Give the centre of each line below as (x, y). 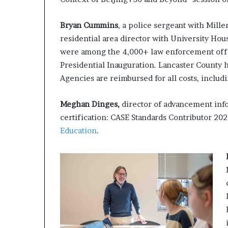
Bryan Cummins (89, 25)
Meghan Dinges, (91, 104)
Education (78, 131)
